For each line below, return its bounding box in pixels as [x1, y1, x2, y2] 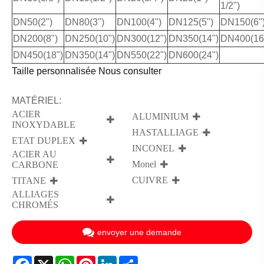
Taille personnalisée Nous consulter [12, 65, 161, 76]
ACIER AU [12, 148, 57, 159]
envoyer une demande [97, 227, 181, 237]
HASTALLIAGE [132, 127, 199, 137]
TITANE [12, 175, 46, 186]
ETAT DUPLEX [12, 135, 75, 146]
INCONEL [132, 143, 174, 153]
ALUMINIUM [132, 111, 189, 121]
